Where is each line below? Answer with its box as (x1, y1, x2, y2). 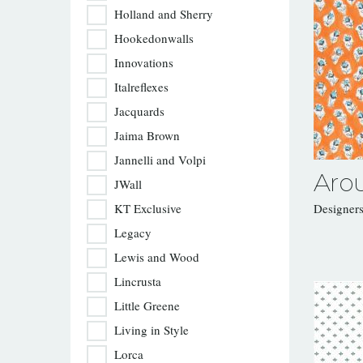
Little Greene (114, 297, 180, 314)
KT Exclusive (114, 200, 181, 216)
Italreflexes (114, 79, 169, 95)
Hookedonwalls (114, 30, 194, 46)
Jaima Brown (114, 127, 180, 143)
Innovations (114, 54, 173, 70)
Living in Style (114, 322, 189, 338)
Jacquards (114, 103, 164, 119)
